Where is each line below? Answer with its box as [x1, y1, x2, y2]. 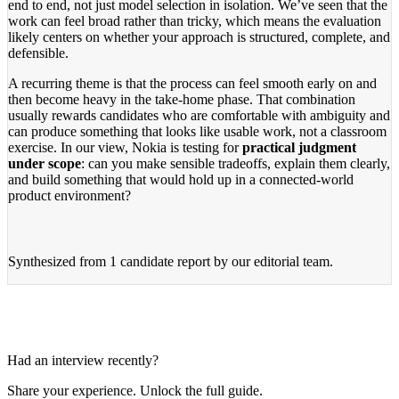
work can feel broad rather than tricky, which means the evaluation [8, 12, 381, 28]
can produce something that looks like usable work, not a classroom [8, 123, 387, 139]
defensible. [8, 45, 69, 61]
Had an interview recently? [7, 352, 159, 368]
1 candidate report [110, 253, 210, 269]
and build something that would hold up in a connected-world [8, 171, 354, 187]
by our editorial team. [210, 253, 333, 269]
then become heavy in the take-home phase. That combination [8, 91, 355, 107]
